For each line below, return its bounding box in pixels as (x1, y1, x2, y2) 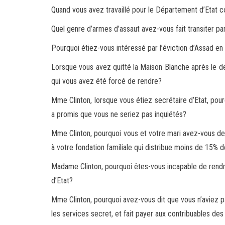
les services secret (51, 209, 111, 218)
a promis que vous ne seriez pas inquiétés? (51, 109, 186, 119)
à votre (51, 143, 75, 152)
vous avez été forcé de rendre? (62, 76, 162, 86)
